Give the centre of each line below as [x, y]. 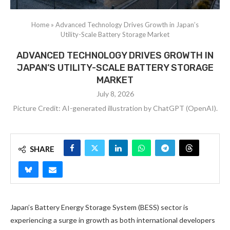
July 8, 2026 [115, 94]
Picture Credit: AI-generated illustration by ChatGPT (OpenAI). [115, 108]
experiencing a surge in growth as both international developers [113, 220]
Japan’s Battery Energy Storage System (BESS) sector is [99, 207]
